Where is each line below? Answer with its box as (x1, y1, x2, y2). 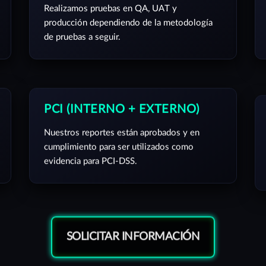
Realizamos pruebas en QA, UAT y (44, 4, 177, 13)
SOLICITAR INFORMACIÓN (66, 227, 200, 238)
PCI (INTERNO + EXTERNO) (44, 103, 199, 115)
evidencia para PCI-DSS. (44, 157, 137, 166)
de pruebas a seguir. (44, 33, 121, 42)
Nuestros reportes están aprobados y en (44, 128, 199, 137)
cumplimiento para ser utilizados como (44, 142, 194, 151)
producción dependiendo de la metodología (44, 18, 213, 27)
